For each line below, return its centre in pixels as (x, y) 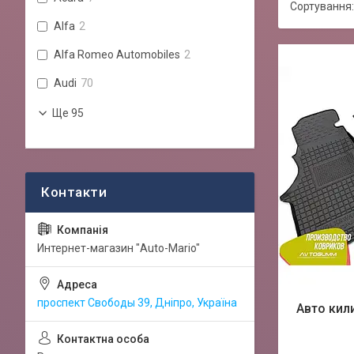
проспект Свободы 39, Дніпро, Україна (137, 302)
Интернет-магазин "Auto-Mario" (119, 248)
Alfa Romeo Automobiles (117, 54)
